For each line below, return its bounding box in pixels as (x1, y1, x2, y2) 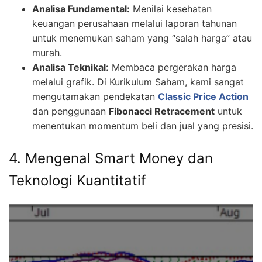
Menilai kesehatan (130, 3, 212, 15)
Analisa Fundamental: (32, 3, 130, 15)
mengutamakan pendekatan (32, 91, 158, 103)
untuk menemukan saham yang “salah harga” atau (32, 32, 252, 44)
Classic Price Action (158, 91, 249, 103)
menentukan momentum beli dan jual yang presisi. (32, 120, 253, 132)
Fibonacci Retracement (109, 105, 215, 118)
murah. (32, 47, 62, 59)
